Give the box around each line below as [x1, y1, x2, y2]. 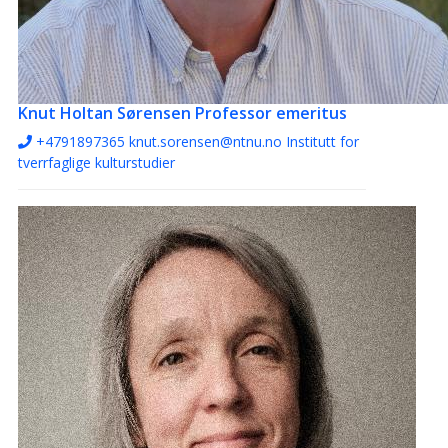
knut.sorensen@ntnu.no [129, 132, 282, 152]
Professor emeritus [195, 102, 347, 125]
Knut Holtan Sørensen [18, 102, 191, 125]
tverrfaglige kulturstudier [18, 153, 175, 173]
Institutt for [286, 132, 359, 152]
